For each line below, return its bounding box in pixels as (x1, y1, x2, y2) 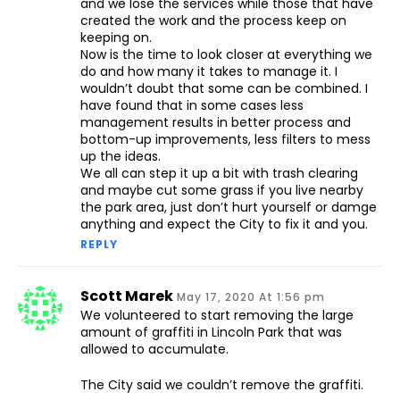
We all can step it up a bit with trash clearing (80, 164, 358, 183)
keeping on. (80, 29, 152, 47)
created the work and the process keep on (80, 12, 346, 30)
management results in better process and (80, 113, 351, 132)
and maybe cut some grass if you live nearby (80, 181, 363, 200)
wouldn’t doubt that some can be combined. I (80, 79, 368, 98)
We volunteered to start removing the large (80, 306, 354, 325)
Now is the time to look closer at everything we (80, 46, 372, 64)
